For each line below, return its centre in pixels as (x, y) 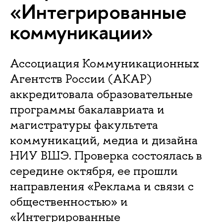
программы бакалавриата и (87, 109)
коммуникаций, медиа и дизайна (104, 140)
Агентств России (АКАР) (81, 79)
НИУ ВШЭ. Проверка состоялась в (106, 155)
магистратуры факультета (84, 125)
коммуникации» (82, 32)
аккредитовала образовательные (101, 94)
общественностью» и (69, 201)
